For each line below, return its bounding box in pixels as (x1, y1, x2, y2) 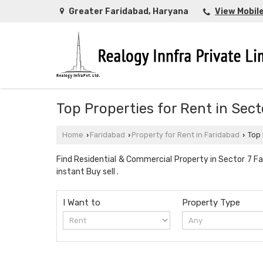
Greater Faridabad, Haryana (69, 6, 188, 17)
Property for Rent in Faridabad (131, 130, 240, 140)
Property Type (182, 197, 241, 208)
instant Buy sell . (56, 167, 119, 177)
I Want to (63, 197, 100, 208)
